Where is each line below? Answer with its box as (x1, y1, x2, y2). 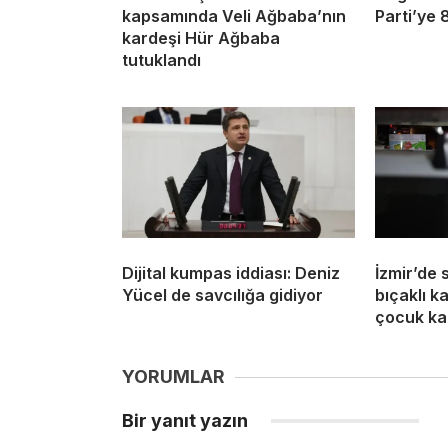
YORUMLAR (122, 366, 225, 388)
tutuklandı (122, 50, 201, 71)
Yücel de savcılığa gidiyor (122, 285, 323, 306)
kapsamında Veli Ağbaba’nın (122, 6, 346, 27)
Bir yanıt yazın (122, 410, 252, 432)
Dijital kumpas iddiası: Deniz (122, 263, 340, 284)
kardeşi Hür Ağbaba (122, 28, 280, 49)
